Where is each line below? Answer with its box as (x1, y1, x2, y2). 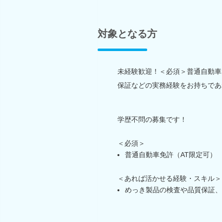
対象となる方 (98, 28, 157, 39)
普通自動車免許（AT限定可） (125, 150, 217, 159)
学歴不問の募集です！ (117, 115, 187, 123)
